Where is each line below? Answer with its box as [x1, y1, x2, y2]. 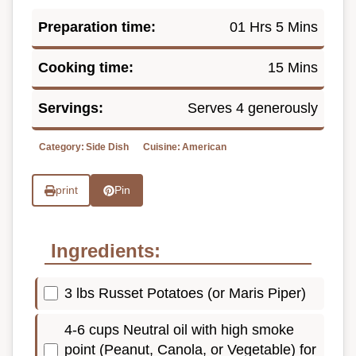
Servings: [38, 100, 103, 117]
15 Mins [268, 60, 318, 76]
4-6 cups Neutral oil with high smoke [64, 322, 294, 339]
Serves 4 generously [188, 100, 318, 117]
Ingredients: [51, 239, 161, 261]
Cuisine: [143, 141, 180, 153]
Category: [39, 141, 84, 153]
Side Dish [86, 141, 129, 153]
